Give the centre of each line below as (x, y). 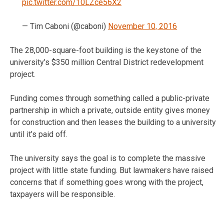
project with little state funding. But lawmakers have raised (112, 170)
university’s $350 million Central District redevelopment (107, 62)
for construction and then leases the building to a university (113, 122)
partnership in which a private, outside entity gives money (110, 110)
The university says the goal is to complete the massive (108, 158)
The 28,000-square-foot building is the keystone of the (106, 50)
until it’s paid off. (39, 134)
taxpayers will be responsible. (62, 194)
